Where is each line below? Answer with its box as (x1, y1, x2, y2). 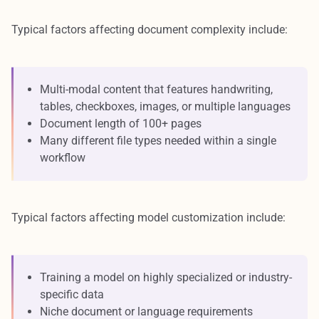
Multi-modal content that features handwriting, (40, 82, 273, 96)
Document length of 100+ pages (40, 116, 202, 130)
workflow (40, 150, 85, 164)
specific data (40, 287, 104, 301)
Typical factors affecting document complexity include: (11, 22, 288, 36)
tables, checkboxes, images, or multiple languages (40, 99, 291, 113)
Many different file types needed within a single (40, 133, 276, 147)
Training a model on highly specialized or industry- (40, 270, 292, 284)
